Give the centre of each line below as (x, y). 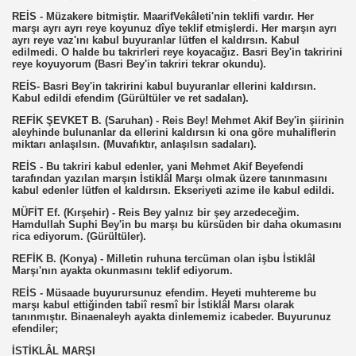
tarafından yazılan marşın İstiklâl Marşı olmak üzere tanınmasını (170, 178)
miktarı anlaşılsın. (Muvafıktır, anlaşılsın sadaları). (134, 144)
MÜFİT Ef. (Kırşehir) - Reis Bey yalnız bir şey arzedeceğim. (156, 213)
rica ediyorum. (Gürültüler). (79, 236)
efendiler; (35, 329)
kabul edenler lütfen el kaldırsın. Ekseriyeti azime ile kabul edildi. (173, 190)
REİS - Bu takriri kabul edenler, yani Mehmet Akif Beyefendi (158, 166)
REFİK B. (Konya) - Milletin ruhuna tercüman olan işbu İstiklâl (164, 259)
